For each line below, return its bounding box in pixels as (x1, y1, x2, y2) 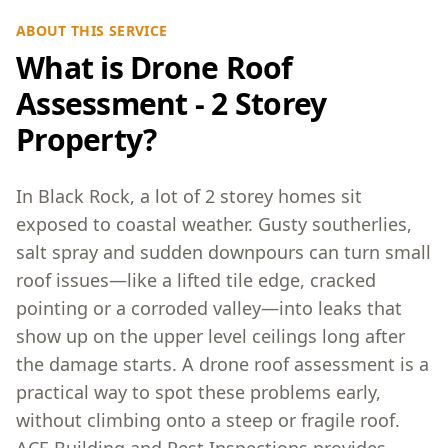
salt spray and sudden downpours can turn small (16, 240, 431, 264)
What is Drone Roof (16, 47, 293, 88)
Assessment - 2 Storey (16, 83, 327, 124)
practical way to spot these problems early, (16, 380, 381, 404)
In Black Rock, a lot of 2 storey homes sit (16, 184, 362, 208)
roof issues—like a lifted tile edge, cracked (16, 268, 376, 292)
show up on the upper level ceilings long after (16, 324, 405, 348)
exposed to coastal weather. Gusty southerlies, (16, 212, 412, 236)
